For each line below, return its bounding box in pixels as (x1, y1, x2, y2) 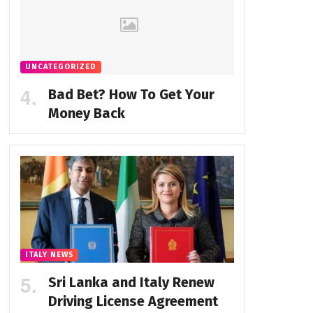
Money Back (48, 104, 125, 122)
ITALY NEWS (24, 249, 73, 259)
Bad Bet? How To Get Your (48, 85, 214, 103)
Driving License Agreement (48, 292, 218, 310)
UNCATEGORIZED (24, 61, 96, 71)
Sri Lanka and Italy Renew (48, 273, 214, 291)
